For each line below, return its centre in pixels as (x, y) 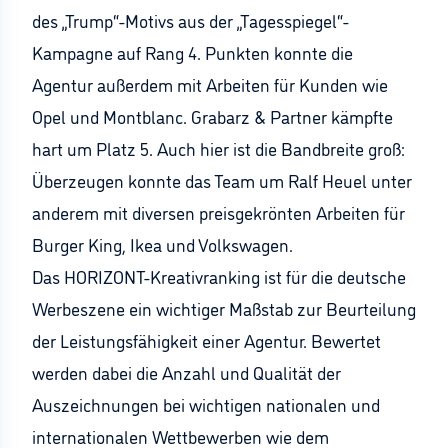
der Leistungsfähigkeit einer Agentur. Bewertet (206, 340)
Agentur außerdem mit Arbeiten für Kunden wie (210, 84)
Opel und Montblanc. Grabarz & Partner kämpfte (212, 116)
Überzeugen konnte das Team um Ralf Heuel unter (222, 180)
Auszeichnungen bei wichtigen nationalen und (206, 404)
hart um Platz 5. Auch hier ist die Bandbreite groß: (218, 148)
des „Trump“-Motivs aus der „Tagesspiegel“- (190, 20)
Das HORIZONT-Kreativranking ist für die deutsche (219, 276)
